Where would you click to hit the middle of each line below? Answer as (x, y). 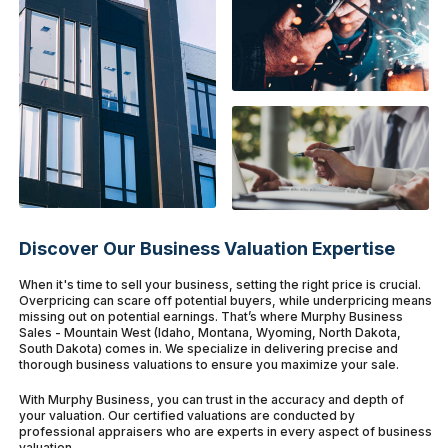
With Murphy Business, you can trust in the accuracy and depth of (212, 399)
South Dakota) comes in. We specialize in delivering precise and (209, 348)
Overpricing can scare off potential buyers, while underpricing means (226, 300)
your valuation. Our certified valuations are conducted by (187, 415)
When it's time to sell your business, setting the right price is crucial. (220, 284)
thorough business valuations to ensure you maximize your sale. (209, 364)
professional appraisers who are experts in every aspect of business (226, 431)
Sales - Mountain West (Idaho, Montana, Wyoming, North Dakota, (210, 332)
